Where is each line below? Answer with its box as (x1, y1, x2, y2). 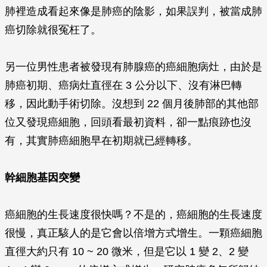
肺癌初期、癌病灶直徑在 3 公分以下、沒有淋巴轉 (5, 79, 242, 91)
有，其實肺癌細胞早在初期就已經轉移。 (5, 135, 198, 147)
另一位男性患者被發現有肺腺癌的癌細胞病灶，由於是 (5, 61, 262, 73)
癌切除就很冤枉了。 (5, 24, 101, 36)
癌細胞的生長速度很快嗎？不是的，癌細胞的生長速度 (5, 209, 262, 221)
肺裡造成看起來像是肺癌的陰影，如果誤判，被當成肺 (5, 5, 262, 17)
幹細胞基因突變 (5, 172, 80, 184)
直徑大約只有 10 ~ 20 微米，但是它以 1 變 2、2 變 (5, 246, 249, 257)
